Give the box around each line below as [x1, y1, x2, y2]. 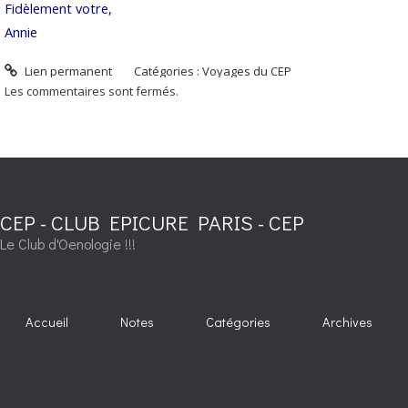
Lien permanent [21, 63, 112, 80]
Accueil [25, 312, 69, 331]
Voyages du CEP [202, 63, 292, 80]
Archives [322, 312, 373, 331]
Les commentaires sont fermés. [5, 83, 178, 100]
